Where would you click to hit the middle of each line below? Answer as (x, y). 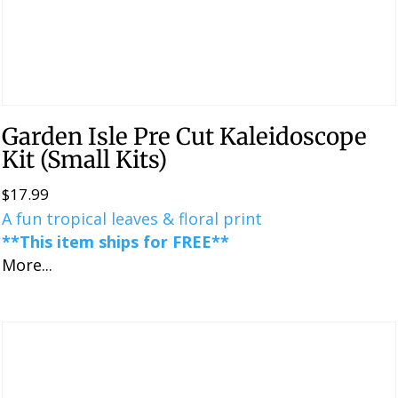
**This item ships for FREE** (116, 242)
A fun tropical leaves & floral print (132, 219)
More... (28, 265)
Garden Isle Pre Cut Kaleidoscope (185, 137)
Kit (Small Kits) (85, 160)
